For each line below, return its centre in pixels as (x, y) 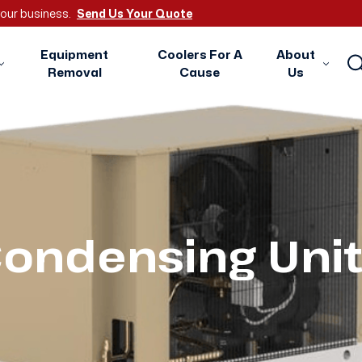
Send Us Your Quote (135, 13)
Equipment (75, 55)
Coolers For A (200, 55)
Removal (74, 72)
